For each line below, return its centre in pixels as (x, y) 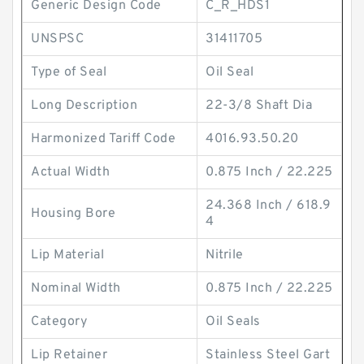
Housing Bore (73, 214)
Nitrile (225, 255)
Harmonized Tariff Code (103, 139)
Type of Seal (69, 72)
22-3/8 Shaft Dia (259, 106)
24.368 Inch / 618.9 (269, 206)
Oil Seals (233, 322)
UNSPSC (57, 39)
